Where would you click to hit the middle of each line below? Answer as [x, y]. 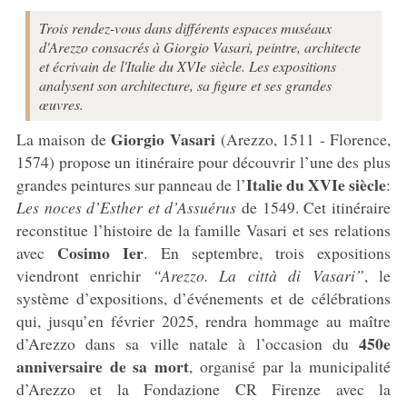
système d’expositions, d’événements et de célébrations [203, 298]
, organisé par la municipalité [290, 366]
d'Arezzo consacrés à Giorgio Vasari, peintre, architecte [199, 46]
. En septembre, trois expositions [268, 252]
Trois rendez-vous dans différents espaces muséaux [185, 27]
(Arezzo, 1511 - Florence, [303, 139]
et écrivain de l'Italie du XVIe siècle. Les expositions [187, 65]
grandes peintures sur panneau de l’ [131, 184]
